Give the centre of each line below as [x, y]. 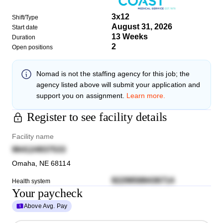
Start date [25, 27]
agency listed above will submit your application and [118, 84]
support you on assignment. [80, 95]
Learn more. [146, 95]
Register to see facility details [97, 117]
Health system [31, 181]
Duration [24, 37]
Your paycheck [47, 193]
